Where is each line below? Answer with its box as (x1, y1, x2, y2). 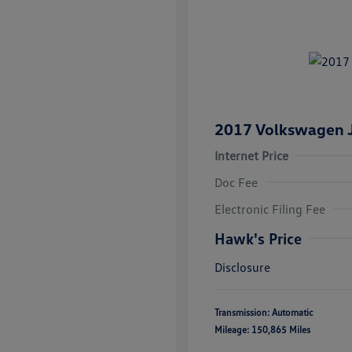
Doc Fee (214, 174, 258, 190)
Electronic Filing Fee (214, 201, 325, 217)
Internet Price (214, 148, 288, 163)
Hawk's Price (214, 229, 302, 247)
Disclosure (214, 259, 270, 275)
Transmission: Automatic (214, 306, 313, 318)
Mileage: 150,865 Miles (214, 324, 310, 335)
